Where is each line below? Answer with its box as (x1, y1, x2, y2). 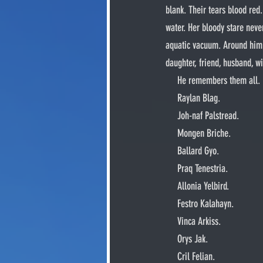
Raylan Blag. (177, 92, 220, 104)
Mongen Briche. (177, 127, 231, 140)
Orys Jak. (177, 232, 208, 245)
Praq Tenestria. (177, 162, 228, 175)
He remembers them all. (177, 74, 260, 87)
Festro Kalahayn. (177, 197, 234, 210)
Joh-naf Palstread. (177, 109, 239, 122)
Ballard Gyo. (177, 144, 219, 157)
